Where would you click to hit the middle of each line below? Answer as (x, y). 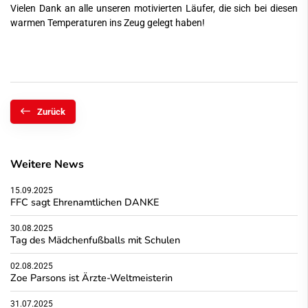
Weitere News (47, 165)
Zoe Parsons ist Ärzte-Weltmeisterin (91, 278)
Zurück (51, 112)
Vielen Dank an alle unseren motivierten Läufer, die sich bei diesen (154, 9)
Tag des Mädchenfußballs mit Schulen (95, 240)
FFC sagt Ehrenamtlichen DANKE (85, 202)
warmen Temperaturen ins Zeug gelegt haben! (108, 23)
